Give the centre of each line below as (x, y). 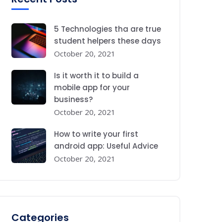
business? (73, 99)
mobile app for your (92, 87)
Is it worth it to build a (96, 76)
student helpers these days (108, 41)
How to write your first (96, 134)
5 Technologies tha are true (108, 29)
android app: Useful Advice (106, 146)
